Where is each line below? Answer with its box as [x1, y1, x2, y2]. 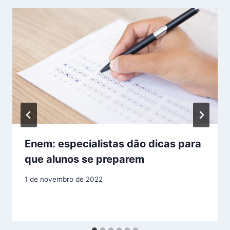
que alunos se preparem [25, 153, 144, 166]
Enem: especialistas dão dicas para [25, 138, 201, 150]
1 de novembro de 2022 [25, 175, 103, 184]
